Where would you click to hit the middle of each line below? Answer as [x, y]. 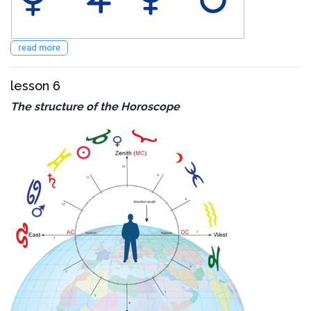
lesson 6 [35, 85]
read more [39, 47]
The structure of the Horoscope [95, 106]
